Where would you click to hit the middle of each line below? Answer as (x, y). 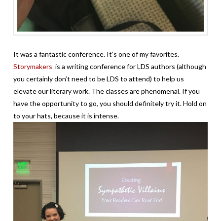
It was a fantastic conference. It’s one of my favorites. (96, 54)
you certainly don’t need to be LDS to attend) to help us (98, 79)
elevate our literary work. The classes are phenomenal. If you (106, 91)
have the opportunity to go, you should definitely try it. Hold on (110, 104)
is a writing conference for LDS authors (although (130, 67)
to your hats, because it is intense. (66, 116)
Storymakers (33, 67)
